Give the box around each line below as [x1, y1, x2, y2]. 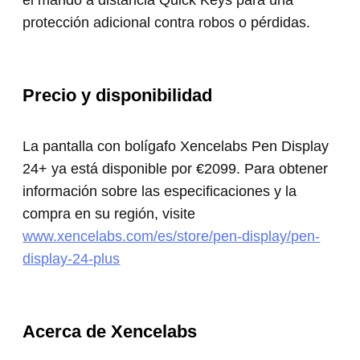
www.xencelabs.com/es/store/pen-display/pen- [22, 227, 321, 244]
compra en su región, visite [22, 205, 196, 222]
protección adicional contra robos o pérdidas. [22, 14, 311, 31]
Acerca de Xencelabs [22, 321, 198, 342]
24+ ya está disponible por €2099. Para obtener [22, 160, 329, 177]
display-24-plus [22, 250, 121, 267]
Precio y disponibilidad [22, 84, 213, 105]
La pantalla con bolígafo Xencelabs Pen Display [22, 137, 329, 154]
